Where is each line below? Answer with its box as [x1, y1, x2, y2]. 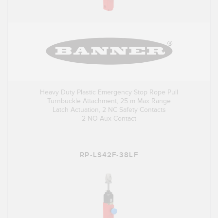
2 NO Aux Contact [82, 114, 136, 123]
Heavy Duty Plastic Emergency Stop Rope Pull [40, 88, 178, 97]
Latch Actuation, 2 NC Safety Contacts [52, 106, 166, 114]
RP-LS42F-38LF [80, 150, 138, 160]
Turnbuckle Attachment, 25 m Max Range [47, 97, 171, 106]
